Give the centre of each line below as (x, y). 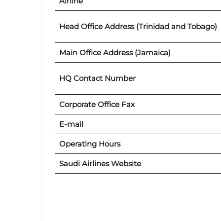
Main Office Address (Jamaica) (115, 52)
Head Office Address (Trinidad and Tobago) (138, 26)
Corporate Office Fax (97, 104)
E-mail (71, 124)
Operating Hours (91, 144)
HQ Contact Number (97, 78)
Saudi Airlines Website (101, 163)
